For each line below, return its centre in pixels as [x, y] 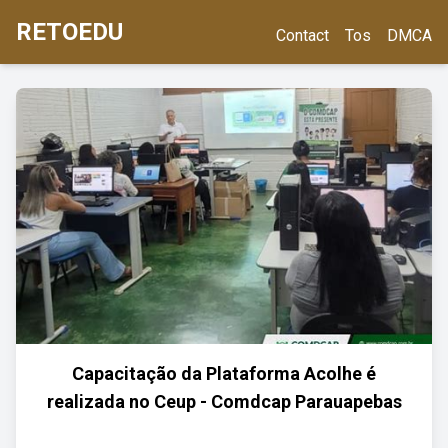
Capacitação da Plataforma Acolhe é [224, 373]
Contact [302, 35]
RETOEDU [69, 32]
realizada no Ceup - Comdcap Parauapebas [224, 401]
